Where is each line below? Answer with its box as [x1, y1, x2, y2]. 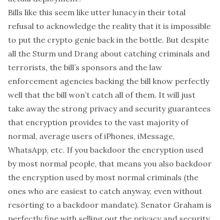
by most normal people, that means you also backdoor [8, 159, 212, 168]
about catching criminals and [100, 49, 210, 58]
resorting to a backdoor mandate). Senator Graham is [8, 200, 212, 210]
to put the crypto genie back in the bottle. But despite [8, 35, 209, 45]
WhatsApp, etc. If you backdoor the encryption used [8, 145, 203, 155]
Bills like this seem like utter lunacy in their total [8, 7, 186, 17]
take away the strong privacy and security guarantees [8, 104, 211, 113]
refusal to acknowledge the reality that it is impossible [8, 21, 211, 31]
